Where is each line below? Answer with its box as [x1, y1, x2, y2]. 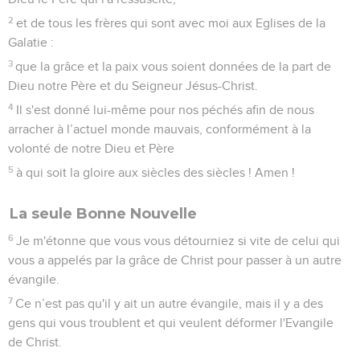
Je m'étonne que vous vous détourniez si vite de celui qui [16, 234, 341, 247]
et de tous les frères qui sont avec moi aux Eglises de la [16, 16, 326, 30]
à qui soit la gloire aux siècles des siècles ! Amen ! [16, 166, 296, 179]
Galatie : [8, 35, 54, 49]
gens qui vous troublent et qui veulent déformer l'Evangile [8, 316, 333, 329]
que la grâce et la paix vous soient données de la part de [15, 59, 332, 73]
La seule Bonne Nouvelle [10, 204, 197, 223]
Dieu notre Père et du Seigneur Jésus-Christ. [8, 79, 258, 92]
